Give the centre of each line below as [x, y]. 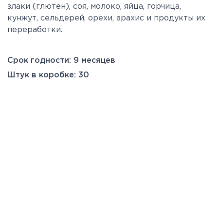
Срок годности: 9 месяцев [61, 61]
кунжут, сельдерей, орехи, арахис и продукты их [106, 18]
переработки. [35, 30]
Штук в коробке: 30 [48, 75]
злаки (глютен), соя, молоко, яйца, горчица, [94, 7]
